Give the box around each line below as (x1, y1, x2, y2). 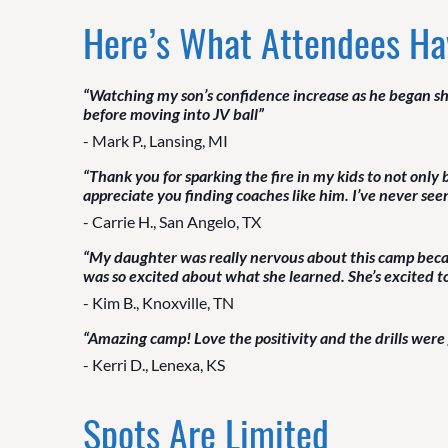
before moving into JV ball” (82, 103, 264, 123)
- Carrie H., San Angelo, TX (82, 211, 261, 231)
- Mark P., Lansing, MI (82, 130, 228, 150)
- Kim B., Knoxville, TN (82, 292, 234, 312)
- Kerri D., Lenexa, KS (82, 354, 225, 374)
